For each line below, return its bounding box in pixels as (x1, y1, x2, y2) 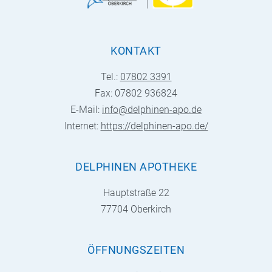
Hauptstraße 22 (103, 186, 169, 199)
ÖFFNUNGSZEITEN (87, 243, 185, 256)
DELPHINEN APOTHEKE (75, 160, 197, 173)
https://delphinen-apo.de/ (100, 120, 208, 132)
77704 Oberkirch (101, 203, 171, 215)
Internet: (64, 120, 101, 132)
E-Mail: (70, 103, 102, 115)
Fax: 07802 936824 (95, 87, 177, 99)
